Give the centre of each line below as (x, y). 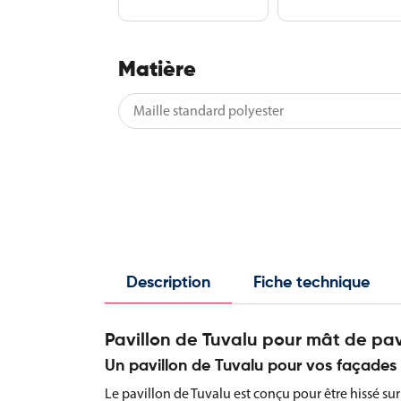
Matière (157, 70)
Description (168, 283)
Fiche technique (311, 283)
